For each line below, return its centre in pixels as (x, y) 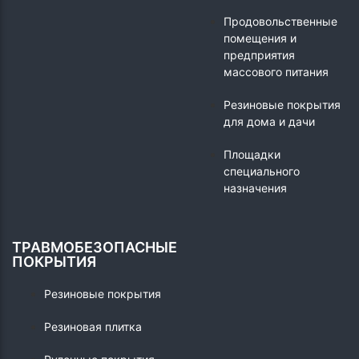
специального (262, 171)
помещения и (260, 38)
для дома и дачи (269, 122)
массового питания (276, 72)
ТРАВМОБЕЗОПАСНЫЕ (95, 248)
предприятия (259, 55)
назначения (255, 188)
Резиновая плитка (93, 327)
